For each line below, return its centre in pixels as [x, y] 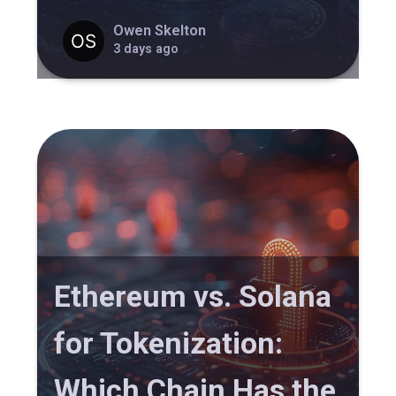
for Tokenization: [169, 343]
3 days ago [145, 48]
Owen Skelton [159, 30]
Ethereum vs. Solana [193, 297]
